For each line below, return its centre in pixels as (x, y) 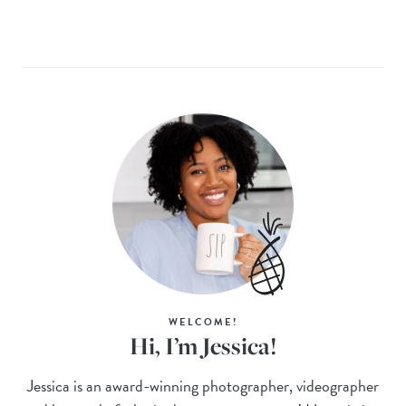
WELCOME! (203, 322)
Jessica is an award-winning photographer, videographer (203, 385)
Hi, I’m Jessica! (203, 345)
